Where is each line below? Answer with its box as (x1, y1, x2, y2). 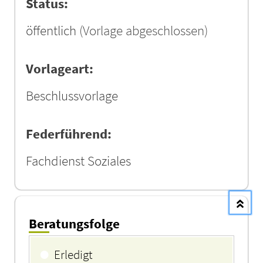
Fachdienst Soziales (26, 152, 131, 169)
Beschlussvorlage (26, 87, 119, 104)
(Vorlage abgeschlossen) (79, 22, 208, 39)
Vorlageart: (26, 60, 94, 77)
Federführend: (26, 125, 112, 142)
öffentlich (26, 22, 77, 39)
